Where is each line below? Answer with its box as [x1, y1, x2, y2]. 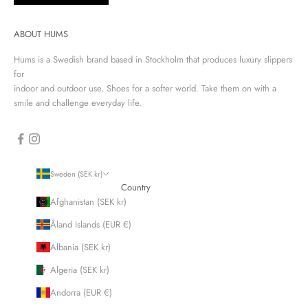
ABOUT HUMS [14, 27, 68, 41]
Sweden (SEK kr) [49, 168, 102, 179]
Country [121, 180, 151, 194]
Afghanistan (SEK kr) [49, 195, 126, 208]
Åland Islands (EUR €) [49, 217, 131, 231]
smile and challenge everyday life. [14, 96, 142, 109]
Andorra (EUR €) [49, 285, 112, 299]
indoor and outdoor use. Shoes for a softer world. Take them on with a [14, 81, 276, 95]
